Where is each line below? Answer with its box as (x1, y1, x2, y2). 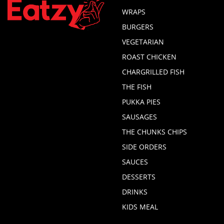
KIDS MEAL (122, 202, 158, 211)
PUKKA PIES (122, 97, 160, 106)
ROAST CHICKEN (122, 52, 176, 61)
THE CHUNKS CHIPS (122, 127, 187, 136)
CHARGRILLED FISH (122, 67, 184, 76)
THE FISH (122, 82, 151, 91)
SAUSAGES (122, 112, 157, 121)
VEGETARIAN (122, 37, 164, 46)
